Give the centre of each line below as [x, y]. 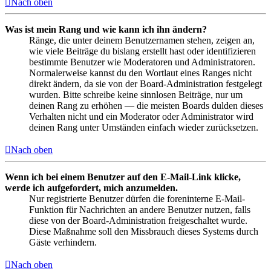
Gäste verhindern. [63, 242]
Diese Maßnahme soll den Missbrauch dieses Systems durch [144, 231]
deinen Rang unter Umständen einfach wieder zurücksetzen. [144, 127]
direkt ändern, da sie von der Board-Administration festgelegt [145, 83]
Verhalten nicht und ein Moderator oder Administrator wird [141, 116]
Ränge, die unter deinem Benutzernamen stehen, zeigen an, [142, 40]
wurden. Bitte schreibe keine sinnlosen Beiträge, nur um [136, 94]
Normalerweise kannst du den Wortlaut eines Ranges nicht [140, 73]
